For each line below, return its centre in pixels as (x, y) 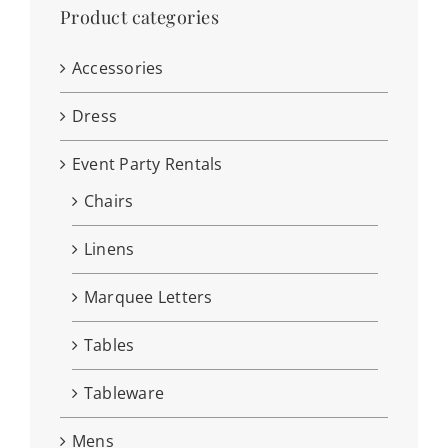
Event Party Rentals (147, 164)
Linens (109, 249)
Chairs (108, 201)
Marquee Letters (148, 297)
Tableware (124, 393)
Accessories (117, 68)
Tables (109, 345)
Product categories (139, 17)
